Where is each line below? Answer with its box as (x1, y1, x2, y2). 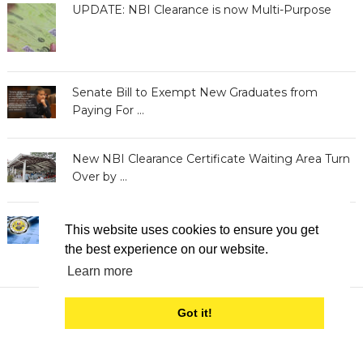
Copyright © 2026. (196, 333, 293, 347)
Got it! (177, 306, 212, 320)
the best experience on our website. (65, 242, 268, 257)
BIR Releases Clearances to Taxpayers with (71, 215, 314, 230)
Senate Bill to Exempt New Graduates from (71, 84, 318, 100)
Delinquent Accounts (71, 233, 192, 248)
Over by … (71, 169, 127, 184)
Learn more (67, 264, 134, 279)
